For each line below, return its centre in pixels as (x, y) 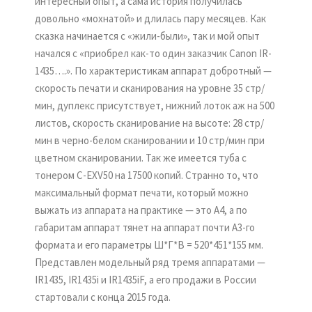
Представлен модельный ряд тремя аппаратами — (150, 262)
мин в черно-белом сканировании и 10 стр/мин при (150, 140)
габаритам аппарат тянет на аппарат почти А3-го (145, 227)
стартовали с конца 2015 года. (103, 297)
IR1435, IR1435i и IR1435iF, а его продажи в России (146, 280)
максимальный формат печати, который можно (142, 193)
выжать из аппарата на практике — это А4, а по (141, 210)
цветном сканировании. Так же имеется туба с (141, 158)
